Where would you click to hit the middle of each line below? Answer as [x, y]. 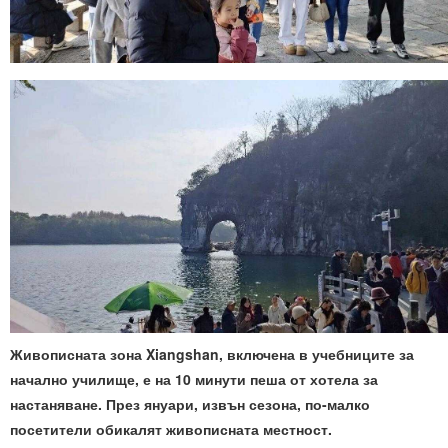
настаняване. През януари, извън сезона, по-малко [190, 403]
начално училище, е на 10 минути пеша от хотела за [194, 378]
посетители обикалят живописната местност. [171, 428]
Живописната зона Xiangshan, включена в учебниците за [212, 353]
